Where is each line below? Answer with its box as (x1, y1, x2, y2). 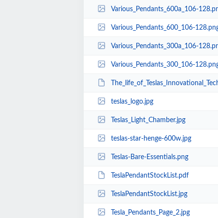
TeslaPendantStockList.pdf (110, 172, 189, 179)
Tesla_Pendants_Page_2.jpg (110, 209, 190, 216)
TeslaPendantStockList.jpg (110, 190, 187, 198)
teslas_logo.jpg (110, 98, 153, 105)
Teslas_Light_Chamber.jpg (110, 116, 185, 124)
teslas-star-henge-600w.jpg (110, 135, 191, 142)
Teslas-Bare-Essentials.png (110, 153, 188, 161)
